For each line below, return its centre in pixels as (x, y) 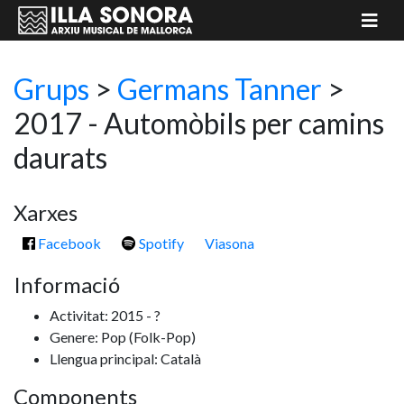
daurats (60, 157)
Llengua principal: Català (125, 358)
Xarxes (46, 212)
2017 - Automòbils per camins (199, 123)
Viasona (230, 243)
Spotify (160, 243)
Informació (67, 285)
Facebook (68, 243)
